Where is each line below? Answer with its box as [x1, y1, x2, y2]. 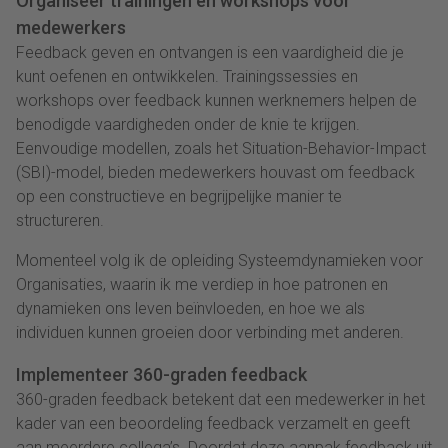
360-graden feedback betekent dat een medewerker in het [16, 389, 425, 409]
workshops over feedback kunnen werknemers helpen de [16, 90, 417, 110]
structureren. [16, 210, 104, 230]
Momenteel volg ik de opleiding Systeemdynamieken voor [16, 250, 423, 270]
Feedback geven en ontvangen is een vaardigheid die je [16, 42, 404, 62]
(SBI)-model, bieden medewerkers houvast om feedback [16, 162, 415, 182]
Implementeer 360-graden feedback [16, 363, 307, 385]
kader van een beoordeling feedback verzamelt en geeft [16, 413, 410, 433]
